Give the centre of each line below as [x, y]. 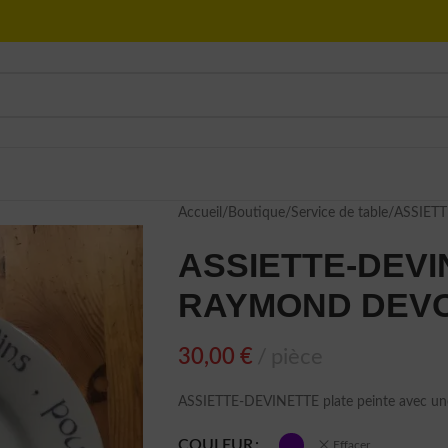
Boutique [256, 213]
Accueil [199, 213]
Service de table [339, 213]
